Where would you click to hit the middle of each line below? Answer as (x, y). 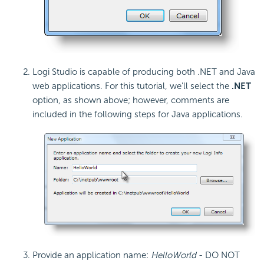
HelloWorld (175, 255)
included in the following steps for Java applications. (138, 115)
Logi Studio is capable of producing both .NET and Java (144, 72)
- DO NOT (219, 255)
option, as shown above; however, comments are (131, 100)
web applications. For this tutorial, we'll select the (132, 86)
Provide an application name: (92, 255)
